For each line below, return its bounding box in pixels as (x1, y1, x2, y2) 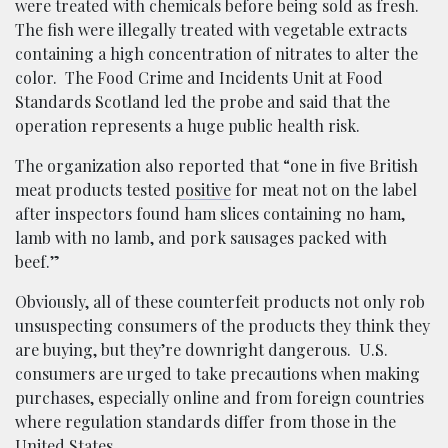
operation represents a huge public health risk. (15, 115, 360, 137)
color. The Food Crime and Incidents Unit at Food (15, 67, 383, 89)
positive (175, 179, 231, 201)
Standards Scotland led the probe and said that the (15, 91, 390, 113)
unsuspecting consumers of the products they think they (15, 315, 430, 337)
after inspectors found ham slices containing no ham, (15, 203, 405, 225)
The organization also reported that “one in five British (15, 155, 418, 177)
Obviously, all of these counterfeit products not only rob (15, 291, 425, 313)
